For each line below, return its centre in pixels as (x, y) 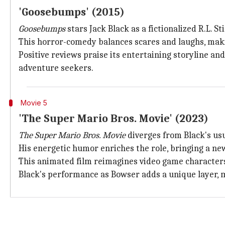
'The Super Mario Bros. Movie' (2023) (114, 119)
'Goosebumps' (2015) (72, 12)
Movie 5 (34, 103)
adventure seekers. (56, 68)
